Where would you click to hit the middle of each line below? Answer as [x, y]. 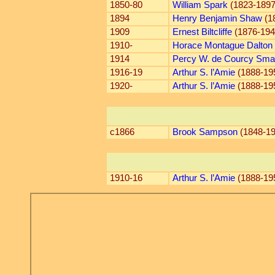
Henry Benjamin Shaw [217, 18]
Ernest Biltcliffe [202, 32]
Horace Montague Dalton [222, 45]
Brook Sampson [205, 132]
